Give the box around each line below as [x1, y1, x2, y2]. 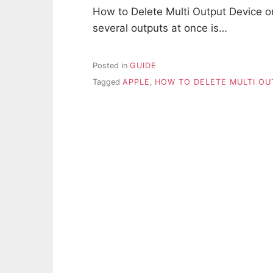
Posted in [93, 61, 130, 71]
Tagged [93, 77, 122, 87]
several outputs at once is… [93, 21, 227, 34]
